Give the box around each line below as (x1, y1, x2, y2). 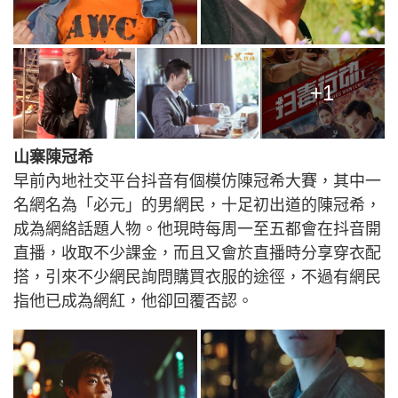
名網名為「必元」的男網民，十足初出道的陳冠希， (13, 196, 381, 215)
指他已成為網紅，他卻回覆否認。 (13, 292, 253, 311)
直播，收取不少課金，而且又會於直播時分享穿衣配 (13, 244, 381, 263)
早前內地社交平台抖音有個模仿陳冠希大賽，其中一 (13, 172, 381, 191)
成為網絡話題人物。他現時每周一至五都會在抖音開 (13, 220, 381, 239)
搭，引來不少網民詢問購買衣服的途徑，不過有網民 (13, 268, 381, 287)
